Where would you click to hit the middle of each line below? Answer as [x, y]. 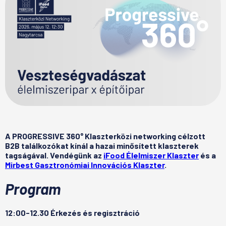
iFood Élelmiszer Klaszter [151, 155]
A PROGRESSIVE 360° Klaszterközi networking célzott [105, 136]
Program [33, 188]
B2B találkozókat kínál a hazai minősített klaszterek [102, 145]
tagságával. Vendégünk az [54, 155]
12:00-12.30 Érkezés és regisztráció [72, 212]
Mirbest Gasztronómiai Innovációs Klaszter [85, 164]
